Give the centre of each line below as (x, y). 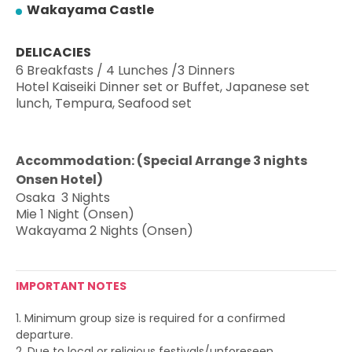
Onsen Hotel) (59, 180)
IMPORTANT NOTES (71, 286)
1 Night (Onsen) (87, 214)
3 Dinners (206, 70)
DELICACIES (53, 52)
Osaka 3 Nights (63, 198)
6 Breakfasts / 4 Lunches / (97, 70)
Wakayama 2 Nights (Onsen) (104, 231)
